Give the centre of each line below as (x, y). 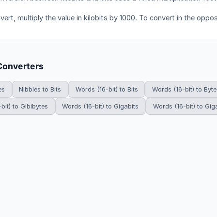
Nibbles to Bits (40, 89)
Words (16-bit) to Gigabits (101, 106)
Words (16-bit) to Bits (107, 89)
